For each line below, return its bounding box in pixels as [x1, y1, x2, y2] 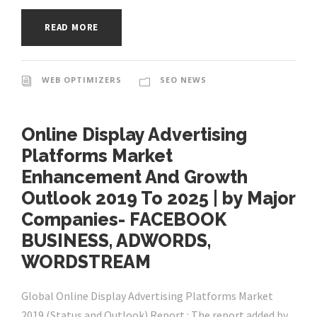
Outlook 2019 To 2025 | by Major [21, 188, 295, 209]
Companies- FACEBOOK [21, 209, 226, 231]
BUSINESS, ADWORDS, [21, 230, 211, 252]
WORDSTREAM [21, 251, 151, 273]
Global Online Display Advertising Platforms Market [21, 289, 273, 304]
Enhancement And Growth [21, 166, 248, 188]
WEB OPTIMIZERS [42, 74, 122, 86]
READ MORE [45, 21, 99, 34]
